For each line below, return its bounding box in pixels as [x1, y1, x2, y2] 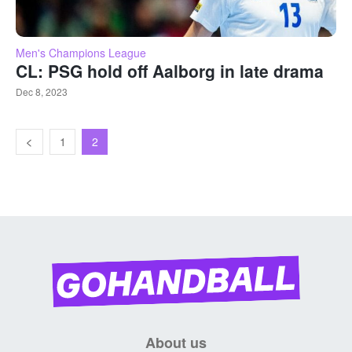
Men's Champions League [16, 45, 146, 61]
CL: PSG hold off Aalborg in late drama [16, 59, 324, 83]
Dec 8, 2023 [16, 85, 68, 99]
